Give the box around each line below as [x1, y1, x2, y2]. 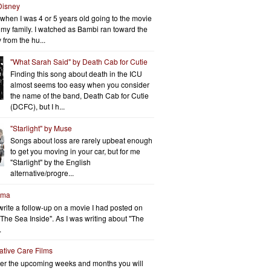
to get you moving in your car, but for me [10, 146, 140, 157]
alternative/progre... [10, 168, 74, 178]
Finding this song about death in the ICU [10, 68, 142, 79]
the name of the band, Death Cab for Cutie [10, 90, 149, 101]
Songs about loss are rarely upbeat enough [10, 135, 152, 146]
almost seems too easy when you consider [10, 79, 149, 90]
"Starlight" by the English [10, 157, 91, 168]
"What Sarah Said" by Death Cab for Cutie [10, 56, 148, 67]
